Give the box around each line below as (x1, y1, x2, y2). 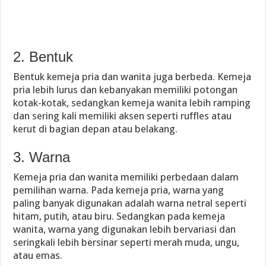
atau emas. (13, 249, 63, 261)
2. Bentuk (13, 49, 74, 65)
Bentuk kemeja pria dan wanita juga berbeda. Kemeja (13, 71, 252, 83)
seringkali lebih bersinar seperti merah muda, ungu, (13, 236, 240, 248)
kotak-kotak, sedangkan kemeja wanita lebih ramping (13, 97, 251, 109)
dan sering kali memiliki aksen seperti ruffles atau (13, 110, 232, 122)
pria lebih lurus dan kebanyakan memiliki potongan (13, 84, 238, 96)
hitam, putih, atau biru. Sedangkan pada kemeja (13, 210, 226, 222)
